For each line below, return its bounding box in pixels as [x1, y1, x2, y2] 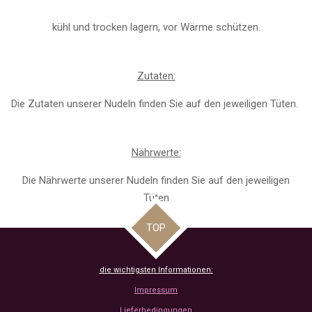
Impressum [134, 286, 178, 295]
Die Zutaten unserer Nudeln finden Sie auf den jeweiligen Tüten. [11, 97, 301, 110]
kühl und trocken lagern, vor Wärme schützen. [52, 20, 260, 33]
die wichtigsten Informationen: [99, 265, 213, 275]
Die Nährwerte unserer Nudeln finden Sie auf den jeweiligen [22, 173, 290, 187]
